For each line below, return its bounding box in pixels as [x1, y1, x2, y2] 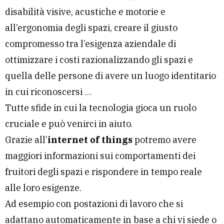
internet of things [47, 134, 132, 146]
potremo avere [132, 134, 196, 146]
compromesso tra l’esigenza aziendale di [5, 38, 176, 50]
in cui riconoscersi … [5, 86, 91, 98]
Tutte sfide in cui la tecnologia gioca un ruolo [5, 102, 196, 114]
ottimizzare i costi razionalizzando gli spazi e [5, 54, 193, 66]
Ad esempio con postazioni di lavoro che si [5, 198, 183, 210]
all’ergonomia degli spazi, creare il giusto [5, 22, 177, 34]
